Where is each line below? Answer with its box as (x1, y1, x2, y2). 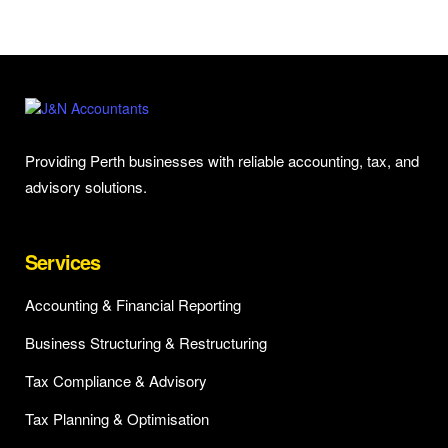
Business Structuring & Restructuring (25, 331, 267, 353)
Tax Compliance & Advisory (25, 369, 207, 391)
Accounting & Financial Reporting (25, 293, 241, 315)
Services (25, 246, 101, 276)
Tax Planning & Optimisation (25, 407, 209, 429)
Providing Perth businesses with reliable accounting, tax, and (25, 149, 419, 171)
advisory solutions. (25, 175, 147, 197)
